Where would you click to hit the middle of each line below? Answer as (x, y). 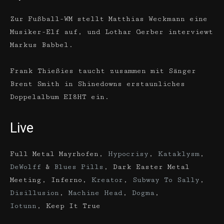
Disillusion (34, 193)
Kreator (107, 180)
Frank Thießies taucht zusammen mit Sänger (103, 71)
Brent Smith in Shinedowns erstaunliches (97, 84)
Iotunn (23, 206)
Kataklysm (179, 154)
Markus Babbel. (42, 45)
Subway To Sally (166, 180)
